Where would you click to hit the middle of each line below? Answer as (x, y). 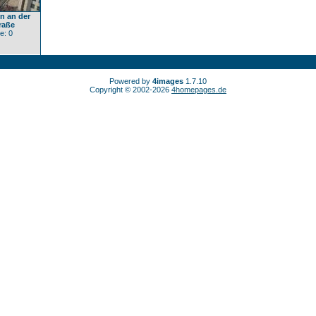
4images (168, 81)
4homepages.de (199, 90)
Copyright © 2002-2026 (130, 90)
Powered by (131, 81)
